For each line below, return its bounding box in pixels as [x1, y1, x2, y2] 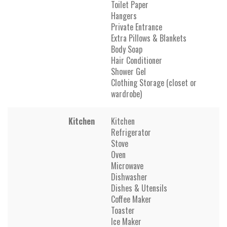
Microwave [111, 159, 143, 172]
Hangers [111, 9, 137, 22]
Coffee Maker [111, 193, 152, 205]
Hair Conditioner [111, 54, 162, 66]
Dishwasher [111, 170, 147, 183]
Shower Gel [111, 65, 146, 78]
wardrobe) [111, 87, 142, 100]
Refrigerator [111, 126, 151, 138]
